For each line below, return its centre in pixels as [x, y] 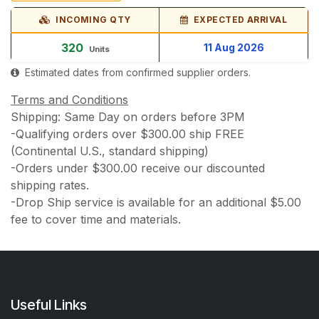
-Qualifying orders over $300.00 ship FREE [127, 134]
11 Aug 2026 [234, 48]
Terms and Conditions [69, 100]
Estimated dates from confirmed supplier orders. [136, 73]
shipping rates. [52, 185]
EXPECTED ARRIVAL [239, 20]
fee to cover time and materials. [98, 220]
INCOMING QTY [92, 20]
